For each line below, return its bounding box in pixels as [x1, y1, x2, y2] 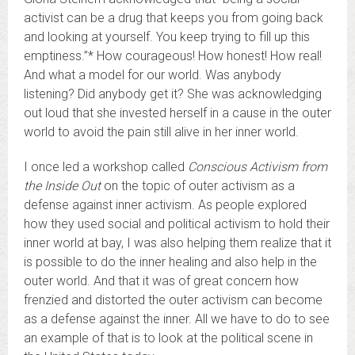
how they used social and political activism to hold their [24, 216, 330, 231]
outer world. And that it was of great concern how [24, 273, 299, 288]
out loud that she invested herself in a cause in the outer [24, 105, 331, 120]
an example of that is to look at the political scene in [24, 330, 313, 345]
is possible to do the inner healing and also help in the [24, 254, 317, 269]
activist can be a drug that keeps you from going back [24, 10, 323, 25]
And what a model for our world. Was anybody [24, 67, 281, 82]
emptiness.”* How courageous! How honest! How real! [24, 48, 322, 63]
